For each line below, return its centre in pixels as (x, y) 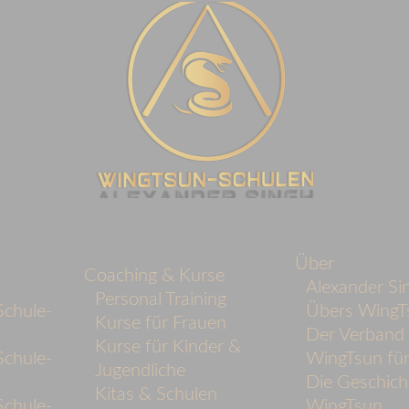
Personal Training (160, 300)
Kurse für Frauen (160, 324)
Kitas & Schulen (156, 395)
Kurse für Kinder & (168, 347)
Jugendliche (140, 371)
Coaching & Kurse (154, 276)
